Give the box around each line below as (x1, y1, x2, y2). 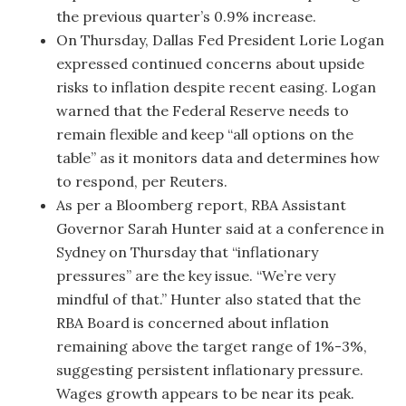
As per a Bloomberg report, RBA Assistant (56, 196, 347, 214)
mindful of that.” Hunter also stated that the (56, 290, 362, 308)
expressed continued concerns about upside (56, 54, 365, 72)
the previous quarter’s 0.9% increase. (56, 7, 317, 25)
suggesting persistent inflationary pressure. (56, 361, 364, 379)
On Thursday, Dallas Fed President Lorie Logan (56, 31, 385, 49)
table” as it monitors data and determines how (56, 149, 381, 167)
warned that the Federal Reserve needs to (56, 101, 350, 120)
